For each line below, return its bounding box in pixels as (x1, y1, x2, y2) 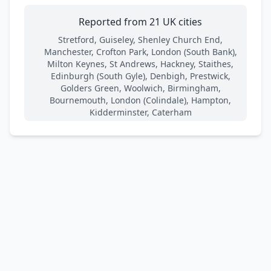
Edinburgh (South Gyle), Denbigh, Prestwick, (50, 70, 230, 82)
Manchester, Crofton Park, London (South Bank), (44, 45, 237, 57)
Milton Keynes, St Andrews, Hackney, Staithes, (47, 57, 233, 70)
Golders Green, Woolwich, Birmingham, (60, 82, 221, 94)
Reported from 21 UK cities (79, 15, 202, 28)
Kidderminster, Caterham (89, 106, 192, 118)
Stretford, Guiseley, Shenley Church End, (58, 33, 223, 45)
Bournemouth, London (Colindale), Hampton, (50, 94, 231, 106)
